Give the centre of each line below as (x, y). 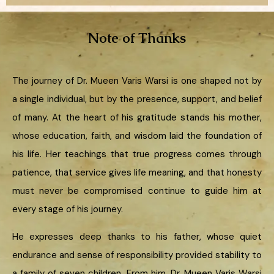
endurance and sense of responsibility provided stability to (137, 255)
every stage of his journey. (68, 209)
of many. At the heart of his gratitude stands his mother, (137, 117)
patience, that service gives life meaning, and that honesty (137, 172)
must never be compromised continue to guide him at (137, 191)
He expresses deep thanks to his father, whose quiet (137, 236)
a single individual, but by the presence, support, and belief (137, 99)
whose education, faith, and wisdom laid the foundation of (137, 135)
